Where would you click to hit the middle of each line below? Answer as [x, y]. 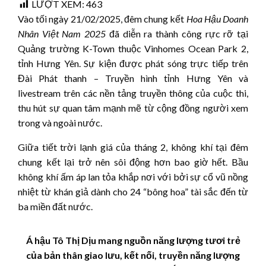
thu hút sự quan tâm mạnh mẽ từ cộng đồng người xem [133, 107]
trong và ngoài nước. [60, 122]
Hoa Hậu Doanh [217, 18]
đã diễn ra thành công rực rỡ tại [177, 33]
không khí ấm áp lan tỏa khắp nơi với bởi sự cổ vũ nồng [133, 176]
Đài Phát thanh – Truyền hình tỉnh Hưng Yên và [133, 78]
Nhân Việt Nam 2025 [62, 33]
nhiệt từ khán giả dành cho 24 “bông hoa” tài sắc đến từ [133, 191]
